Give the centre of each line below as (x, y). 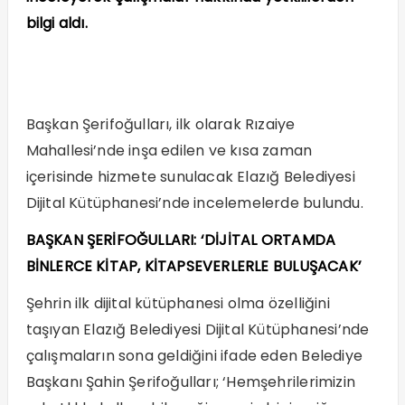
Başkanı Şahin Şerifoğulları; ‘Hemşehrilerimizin (190, 381)
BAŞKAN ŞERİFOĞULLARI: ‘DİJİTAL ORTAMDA (181, 240)
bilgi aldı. (57, 23)
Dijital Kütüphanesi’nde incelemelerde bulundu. (194, 202)
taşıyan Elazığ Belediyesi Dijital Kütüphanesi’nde (198, 329)
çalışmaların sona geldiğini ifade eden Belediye (194, 355)
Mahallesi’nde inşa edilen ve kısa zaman (169, 150)
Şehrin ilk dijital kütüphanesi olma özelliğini (178, 303)
